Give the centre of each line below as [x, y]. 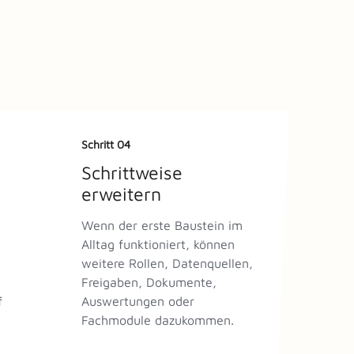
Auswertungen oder [138, 301]
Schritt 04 [106, 144]
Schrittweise [132, 172]
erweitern [121, 194]
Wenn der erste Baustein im [162, 225]
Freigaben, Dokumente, [149, 282]
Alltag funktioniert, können [158, 244]
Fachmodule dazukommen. [158, 320]
